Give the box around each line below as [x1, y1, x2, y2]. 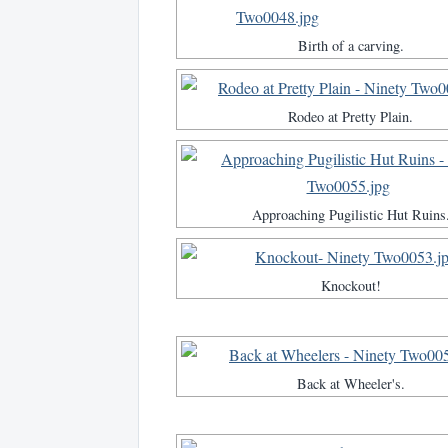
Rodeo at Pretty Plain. [288, 107, 413, 127]
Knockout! [320, 276, 381, 296]
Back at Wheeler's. [296, 374, 405, 394]
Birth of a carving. [297, 36, 404, 56]
